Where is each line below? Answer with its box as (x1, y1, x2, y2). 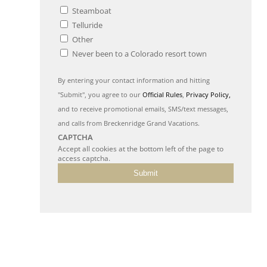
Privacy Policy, (186, 90, 231, 100)
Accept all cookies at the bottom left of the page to (58, 144, 223, 154)
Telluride (72, 20, 103, 31)
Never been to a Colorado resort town (72, 48, 207, 60)
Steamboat (72, 5, 111, 17)
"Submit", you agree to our (58, 90, 142, 100)
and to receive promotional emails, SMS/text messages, (58, 104, 228, 114)
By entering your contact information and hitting (58, 76, 210, 85)
